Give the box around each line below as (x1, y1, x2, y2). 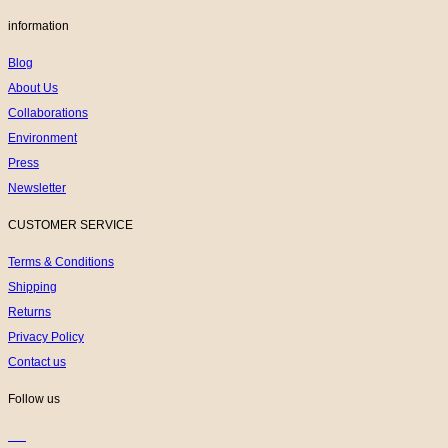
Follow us (8, 391, 60, 406)
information (8, 18, 69, 33)
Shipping (8, 279, 57, 294)
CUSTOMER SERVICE (8, 217, 133, 232)
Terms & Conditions (8, 254, 114, 269)
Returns (8, 304, 51, 319)
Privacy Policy (8, 329, 84, 344)
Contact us (8, 354, 66, 369)
